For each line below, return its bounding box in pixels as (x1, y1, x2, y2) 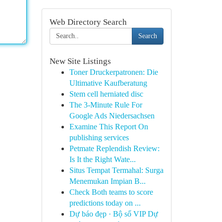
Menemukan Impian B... (69, 177, 146, 185)
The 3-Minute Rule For (69, 101, 142, 109)
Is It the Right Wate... (69, 155, 136, 164)
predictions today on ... (69, 199, 141, 207)
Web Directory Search (49, 17, 127, 27)
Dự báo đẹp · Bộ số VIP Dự (69, 210, 158, 218)
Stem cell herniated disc (69, 90, 143, 98)
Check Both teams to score (69, 188, 153, 196)
